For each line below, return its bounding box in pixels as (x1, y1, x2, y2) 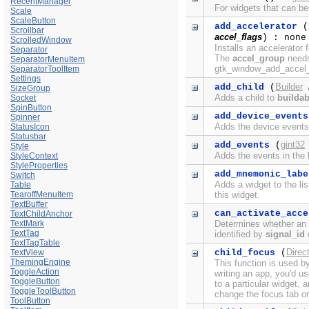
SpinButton (10, 102, 52, 112)
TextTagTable (10, 237, 60, 248)
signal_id (265, 229, 305, 240)
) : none (261, 32, 306, 43)
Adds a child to (214, 92, 277, 103)
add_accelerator (214, 21, 297, 32)
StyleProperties (10, 160, 68, 170)
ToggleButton (10, 276, 60, 286)
